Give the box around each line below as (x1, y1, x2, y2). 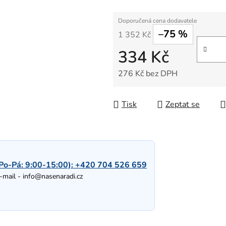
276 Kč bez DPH (118, 68, 178, 80)
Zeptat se (165, 99, 200, 110)
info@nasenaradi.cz (23, 172, 83, 182)
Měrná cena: (118, 84, 161, 95)
